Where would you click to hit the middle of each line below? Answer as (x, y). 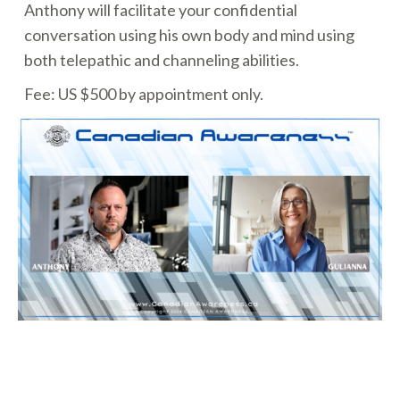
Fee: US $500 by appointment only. (144, 93)
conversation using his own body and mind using (190, 34)
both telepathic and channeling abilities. (162, 59)
